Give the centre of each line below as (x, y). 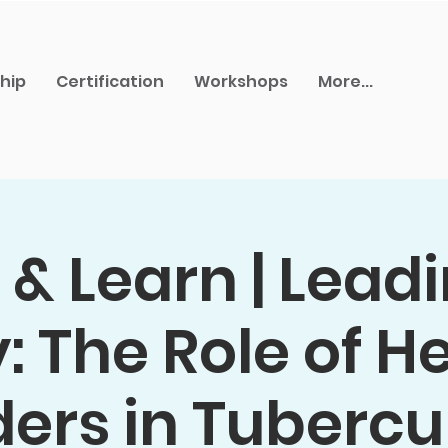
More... (345, 81)
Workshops (241, 81)
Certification (110, 81)
